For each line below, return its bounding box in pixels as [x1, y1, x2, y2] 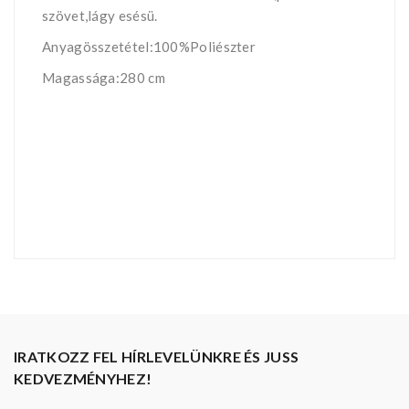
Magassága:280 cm [42, 68, 165, 86]
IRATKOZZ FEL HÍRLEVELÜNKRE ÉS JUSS [14, 347, 299, 365]
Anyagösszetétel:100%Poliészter [42, 37, 256, 55]
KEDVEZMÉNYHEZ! [14, 369, 152, 387]
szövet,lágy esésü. [42, 6, 158, 24]
